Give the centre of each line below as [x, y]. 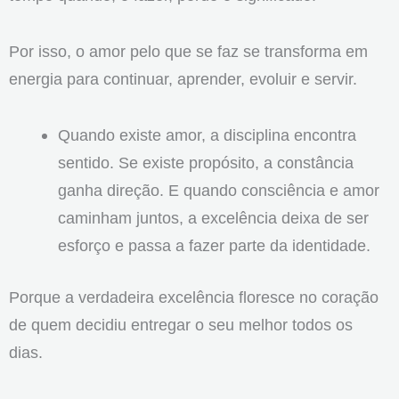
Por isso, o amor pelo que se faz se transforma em [188, 52]
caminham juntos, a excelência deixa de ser [213, 217]
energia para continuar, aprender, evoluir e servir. [183, 79]
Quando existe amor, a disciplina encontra [207, 134]
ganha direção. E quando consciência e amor [218, 190]
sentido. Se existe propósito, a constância [205, 162]
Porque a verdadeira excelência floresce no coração [194, 297]
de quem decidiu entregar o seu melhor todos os [181, 325]
